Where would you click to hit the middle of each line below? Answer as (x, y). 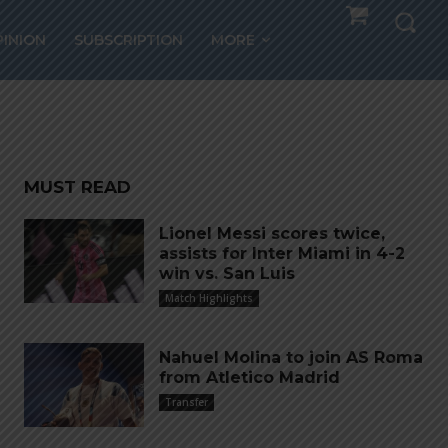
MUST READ (77, 187)
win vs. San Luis (227, 273)
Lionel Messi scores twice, (272, 233)
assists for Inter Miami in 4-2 (282, 253)
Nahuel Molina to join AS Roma (291, 357)
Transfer (186, 402)
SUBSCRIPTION (129, 40)
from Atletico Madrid (249, 377)
